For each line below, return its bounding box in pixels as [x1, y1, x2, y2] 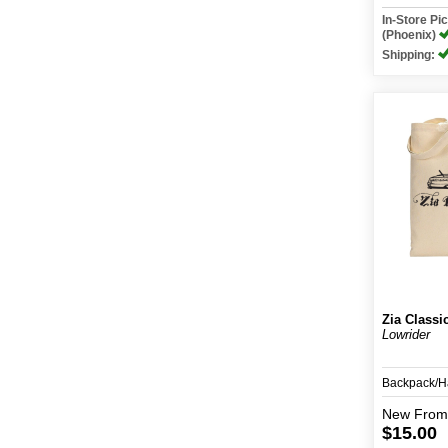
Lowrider [382, 327, 431, 342]
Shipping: [382, 48, 439, 62]
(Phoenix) [382, 28, 440, 42]
